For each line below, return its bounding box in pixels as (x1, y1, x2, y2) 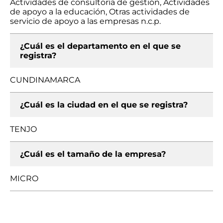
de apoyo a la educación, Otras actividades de (10, 7, 190, 16)
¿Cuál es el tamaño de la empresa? (20, 149, 166, 159)
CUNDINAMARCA (10, 75, 80, 85)
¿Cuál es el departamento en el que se (20, 41, 181, 51)
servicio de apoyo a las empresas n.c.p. (10, 16, 161, 26)
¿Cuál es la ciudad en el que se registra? (20, 100, 188, 110)
